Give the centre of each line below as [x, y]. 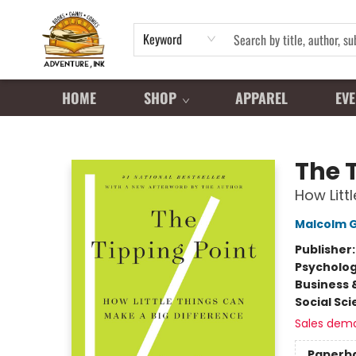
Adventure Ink [50, 131]
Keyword [162, 39]
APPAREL [261, 98]
